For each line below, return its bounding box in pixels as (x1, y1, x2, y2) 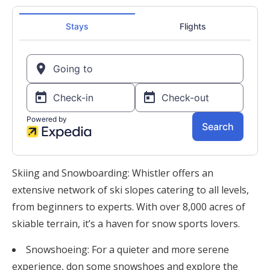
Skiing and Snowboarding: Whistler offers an (12, 166, 213, 180)
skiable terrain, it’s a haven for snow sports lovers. (12, 217, 240, 230)
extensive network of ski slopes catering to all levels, (12, 183, 249, 196)
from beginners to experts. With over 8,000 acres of (12, 200, 245, 213)
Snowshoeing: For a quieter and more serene (26, 243, 229, 256)
